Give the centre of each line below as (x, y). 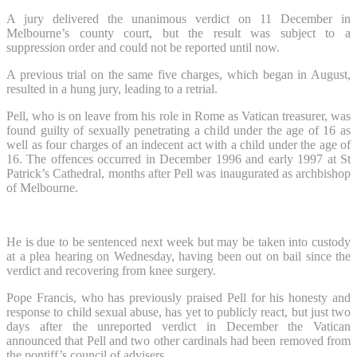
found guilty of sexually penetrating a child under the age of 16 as (178, 130)
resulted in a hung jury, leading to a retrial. (112, 88)
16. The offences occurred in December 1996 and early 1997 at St (178, 159)
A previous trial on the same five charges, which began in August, (178, 74)
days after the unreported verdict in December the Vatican (178, 326)
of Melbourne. (42, 187)
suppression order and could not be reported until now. (143, 47)
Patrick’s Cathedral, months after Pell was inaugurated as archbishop (178, 173)
